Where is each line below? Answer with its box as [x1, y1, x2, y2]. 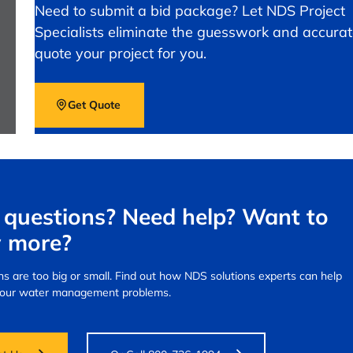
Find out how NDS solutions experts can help [115, 268, 342, 283]
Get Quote [68, 97, 121, 112]
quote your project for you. [35, 43, 206, 62]
